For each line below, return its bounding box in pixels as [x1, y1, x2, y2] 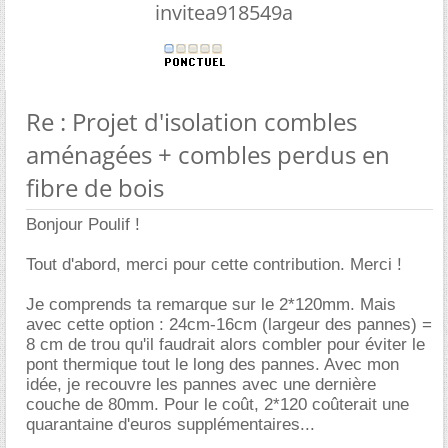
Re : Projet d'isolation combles [26, 104, 357, 138]
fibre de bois [26, 170, 164, 204]
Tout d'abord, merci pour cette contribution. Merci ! [26, 254, 402, 274]
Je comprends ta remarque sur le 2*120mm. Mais [26, 294, 396, 314]
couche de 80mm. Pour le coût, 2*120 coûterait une [26, 394, 409, 414]
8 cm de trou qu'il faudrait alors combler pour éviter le [26, 334, 425, 354]
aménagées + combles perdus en [26, 137, 390, 171]
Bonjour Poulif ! [26, 214, 140, 234]
